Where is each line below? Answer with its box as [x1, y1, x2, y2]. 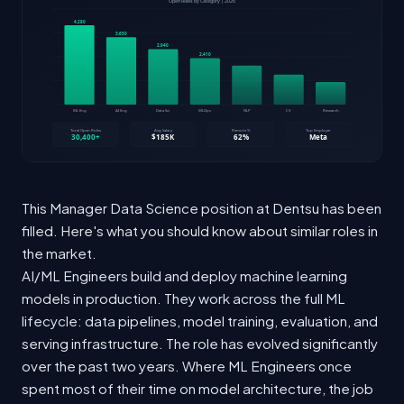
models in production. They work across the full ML [22, 289, 345, 307]
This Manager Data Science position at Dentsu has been [22, 198, 381, 216]
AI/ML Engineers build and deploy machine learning [22, 266, 347, 284]
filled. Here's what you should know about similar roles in [22, 221, 378, 239]
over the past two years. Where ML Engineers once [22, 356, 352, 374]
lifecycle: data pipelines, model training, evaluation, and [22, 311, 378, 329]
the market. [22, 243, 96, 262]
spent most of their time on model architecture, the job [22, 379, 373, 397]
